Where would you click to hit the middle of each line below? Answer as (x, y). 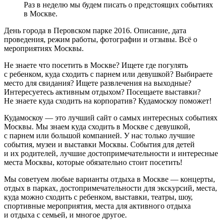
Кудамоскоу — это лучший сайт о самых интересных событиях (111, 117)
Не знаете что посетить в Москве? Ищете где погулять (96, 65)
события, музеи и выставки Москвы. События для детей (99, 144)
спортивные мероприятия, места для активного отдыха (97, 206)
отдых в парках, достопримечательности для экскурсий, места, (111, 188)
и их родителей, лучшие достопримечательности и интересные (111, 153)
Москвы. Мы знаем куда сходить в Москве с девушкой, (97, 126)
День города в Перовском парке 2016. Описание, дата (95, 30)
